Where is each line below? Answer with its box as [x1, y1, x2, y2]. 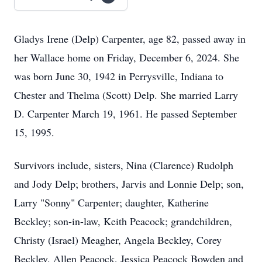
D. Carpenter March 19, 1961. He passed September [14, 106, 237, 120]
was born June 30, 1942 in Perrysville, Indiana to [14, 69, 223, 83]
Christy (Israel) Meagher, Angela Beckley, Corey [14, 233, 222, 247]
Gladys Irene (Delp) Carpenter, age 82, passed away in [14, 32, 246, 46]
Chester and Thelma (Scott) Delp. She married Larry [14, 88, 238, 102]
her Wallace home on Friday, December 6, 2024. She [14, 50, 239, 64]
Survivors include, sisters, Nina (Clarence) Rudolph [14, 158, 233, 172]
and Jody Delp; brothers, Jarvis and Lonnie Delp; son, [14, 177, 244, 191]
